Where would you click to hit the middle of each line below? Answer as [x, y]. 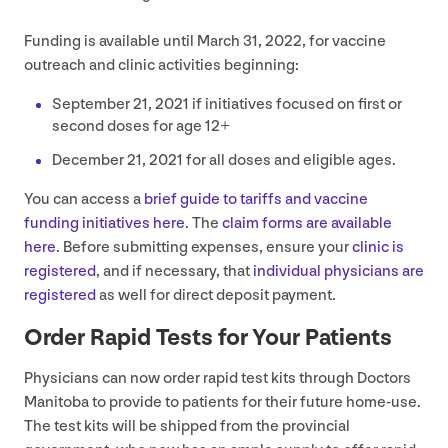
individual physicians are [338, 271]
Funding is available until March [133, 41]
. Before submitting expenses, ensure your [204, 247]
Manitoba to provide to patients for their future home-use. [222, 402]
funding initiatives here [104, 223]
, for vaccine [344, 41]
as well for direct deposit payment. [217, 295]
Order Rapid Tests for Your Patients [208, 337]
